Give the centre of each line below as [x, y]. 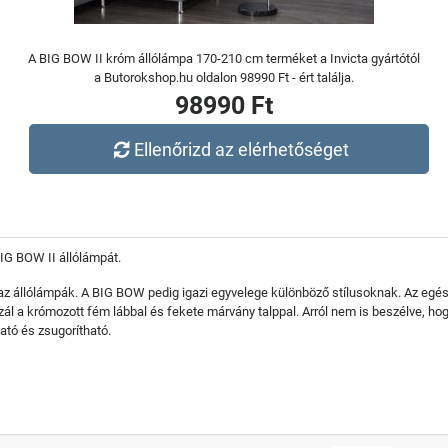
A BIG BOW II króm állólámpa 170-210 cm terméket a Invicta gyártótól [224, 58]
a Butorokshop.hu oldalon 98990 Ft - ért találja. [224, 77]
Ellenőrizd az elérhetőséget [242, 149]
